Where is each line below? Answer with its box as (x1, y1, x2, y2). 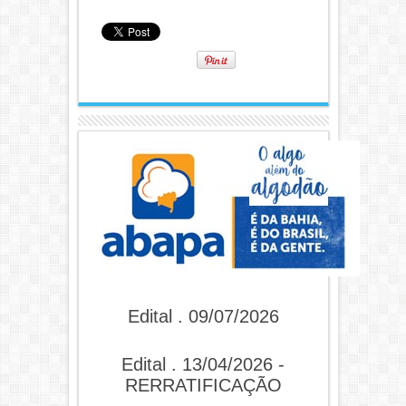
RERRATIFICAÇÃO (124, 375, 282, 395)
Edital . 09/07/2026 (127, 306, 279, 326)
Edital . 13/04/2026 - (121, 354, 285, 374)
